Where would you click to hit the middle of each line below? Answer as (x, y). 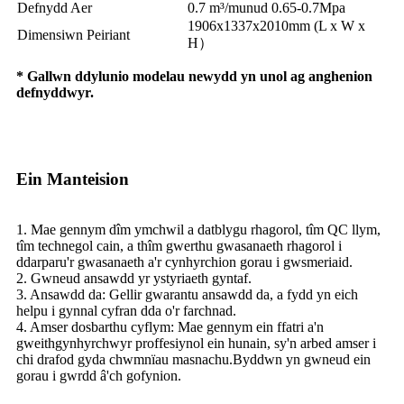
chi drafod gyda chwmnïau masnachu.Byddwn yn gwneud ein (193, 359)
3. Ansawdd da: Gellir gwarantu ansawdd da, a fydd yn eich (187, 294)
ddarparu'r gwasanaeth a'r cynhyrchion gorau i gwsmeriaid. (184, 262)
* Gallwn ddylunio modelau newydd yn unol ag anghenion (194, 76)
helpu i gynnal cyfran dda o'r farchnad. (126, 310)
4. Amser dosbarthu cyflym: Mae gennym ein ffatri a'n (170, 326)
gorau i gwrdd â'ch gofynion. (99, 375)
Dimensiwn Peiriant (73, 34)
